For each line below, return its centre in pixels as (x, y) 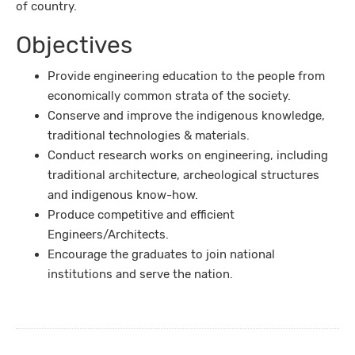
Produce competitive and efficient (141, 214)
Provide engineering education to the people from (186, 76)
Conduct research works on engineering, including (188, 155)
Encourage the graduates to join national (161, 254)
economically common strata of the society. (169, 95)
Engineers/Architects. (108, 234)
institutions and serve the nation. (140, 274)
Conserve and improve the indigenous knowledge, (186, 115)
